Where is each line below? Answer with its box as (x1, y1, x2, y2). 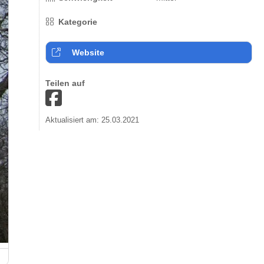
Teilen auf (45, 78, 85, 88)
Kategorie (54, 17, 98, 27)
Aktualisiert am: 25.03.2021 (45, 115, 139, 124)
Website (71, 48, 104, 57)
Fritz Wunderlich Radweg (17, 252, 130, 262)
